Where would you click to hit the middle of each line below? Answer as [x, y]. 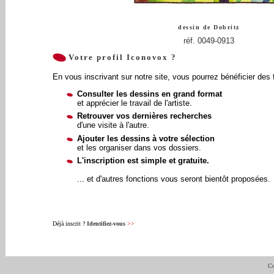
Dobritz [227, 27]
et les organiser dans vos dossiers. [139, 147]
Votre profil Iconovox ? [121, 57]
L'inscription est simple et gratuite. [143, 161]
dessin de [196, 27]
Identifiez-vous [107, 224]
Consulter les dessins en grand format [149, 94]
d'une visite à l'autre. [113, 125]
